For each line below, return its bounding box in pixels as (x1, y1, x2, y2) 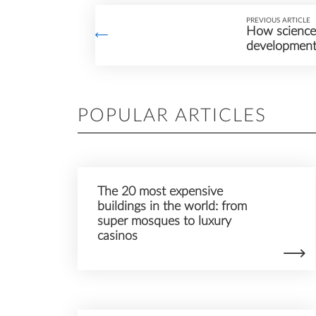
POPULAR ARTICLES (78, 107, 267, 126)
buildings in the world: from (97, 200, 247, 213)
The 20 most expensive (97, 186, 223, 198)
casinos (97, 230, 138, 243)
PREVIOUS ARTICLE (245, 17, 310, 25)
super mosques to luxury (97, 215, 231, 228)
